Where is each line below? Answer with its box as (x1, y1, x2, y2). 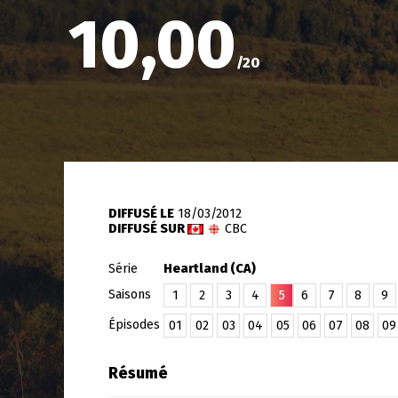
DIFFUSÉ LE (108, 206, 174, 221)
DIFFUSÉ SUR (108, 221, 187, 236)
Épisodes (108, 317, 163, 332)
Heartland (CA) (163, 261, 256, 276)
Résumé (108, 364, 168, 383)
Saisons (108, 287, 155, 302)
